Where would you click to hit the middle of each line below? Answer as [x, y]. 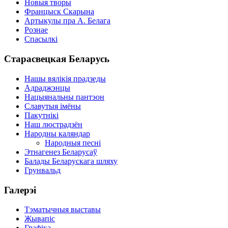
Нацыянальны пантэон [64, 97]
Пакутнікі [41, 115]
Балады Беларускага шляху [71, 161]
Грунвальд [42, 170]
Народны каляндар [57, 133]
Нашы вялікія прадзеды [65, 78]
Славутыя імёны [53, 106]
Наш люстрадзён [53, 124]
